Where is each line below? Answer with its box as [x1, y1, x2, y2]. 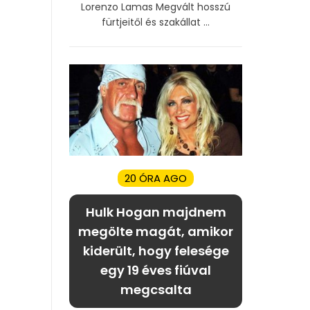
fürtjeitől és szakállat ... [102, 15, 210, 29]
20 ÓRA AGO [125, 170, 187, 185]
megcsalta [120, 280, 192, 298]
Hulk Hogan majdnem [85, 203, 226, 221]
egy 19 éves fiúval [100, 261, 211, 279]
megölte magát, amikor [78, 222, 233, 240]
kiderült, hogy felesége [82, 241, 229, 259]
